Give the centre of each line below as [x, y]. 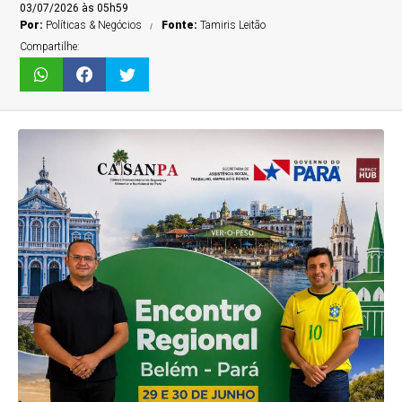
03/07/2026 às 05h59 [74, 8]
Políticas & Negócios [94, 25]
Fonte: [181, 25]
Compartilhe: [50, 47]
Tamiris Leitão [233, 25]
